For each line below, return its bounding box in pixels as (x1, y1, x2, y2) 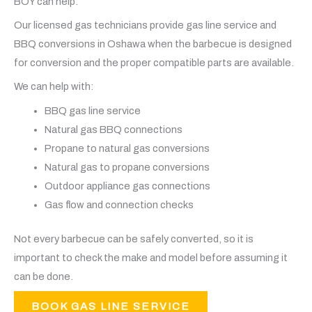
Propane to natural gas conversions (44, 142, 210, 154)
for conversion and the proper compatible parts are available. (14, 57, 294, 69)
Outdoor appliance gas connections (44, 180, 210, 192)
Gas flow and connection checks (44, 198, 194, 210)
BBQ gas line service (44, 104, 141, 116)
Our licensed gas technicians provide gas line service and (14, 19, 276, 31)
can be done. (14, 270, 73, 282)
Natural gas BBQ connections (44, 123, 182, 135)
